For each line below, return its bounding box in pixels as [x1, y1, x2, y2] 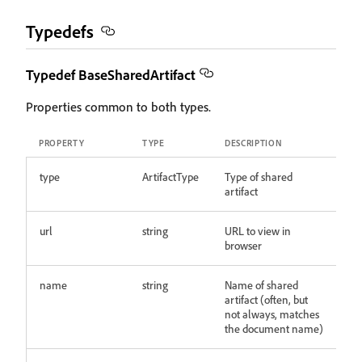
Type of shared [225, 170, 293, 183]
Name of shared [225, 278, 298, 292]
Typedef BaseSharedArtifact [26, 65, 196, 83]
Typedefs [26, 20, 94, 42]
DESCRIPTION [225, 137, 283, 149]
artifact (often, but [225, 293, 308, 306]
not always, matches [225, 307, 319, 321]
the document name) [225, 322, 323, 335]
